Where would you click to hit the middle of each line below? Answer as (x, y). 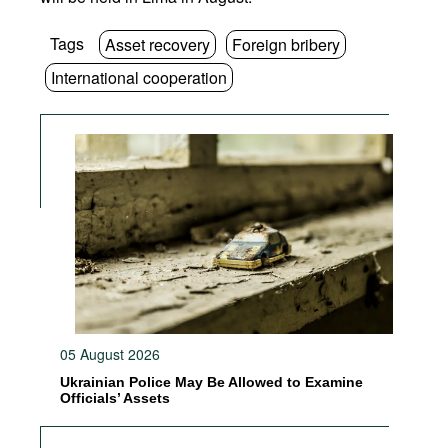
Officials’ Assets (115, 398)
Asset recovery (157, 44)
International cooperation (139, 77)
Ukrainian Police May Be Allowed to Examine (211, 382)
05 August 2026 (110, 354)
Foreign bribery (286, 44)
